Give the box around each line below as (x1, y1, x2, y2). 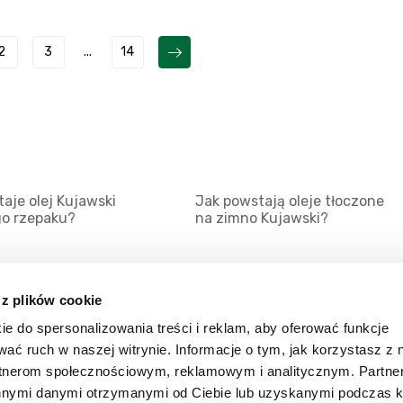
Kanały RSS (26, 362, 102, 379)
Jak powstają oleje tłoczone (194, 193, 384, 210)
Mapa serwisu (26, 327, 117, 344)
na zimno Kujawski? (194, 210, 328, 227)
